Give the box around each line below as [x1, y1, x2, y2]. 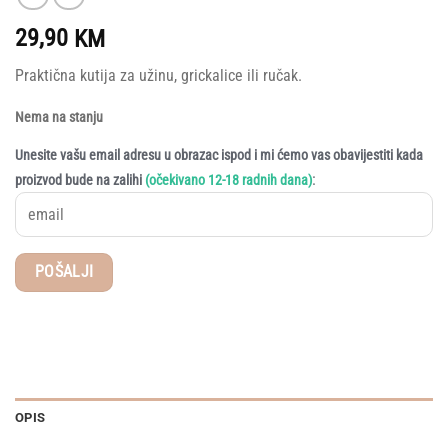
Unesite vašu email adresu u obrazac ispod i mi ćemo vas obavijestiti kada [15, 146, 423, 164]
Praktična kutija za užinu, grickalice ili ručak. [15, 66, 302, 86]
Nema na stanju [15, 109, 103, 127]
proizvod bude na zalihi [15, 171, 145, 189]
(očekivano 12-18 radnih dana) [145, 171, 312, 189]
